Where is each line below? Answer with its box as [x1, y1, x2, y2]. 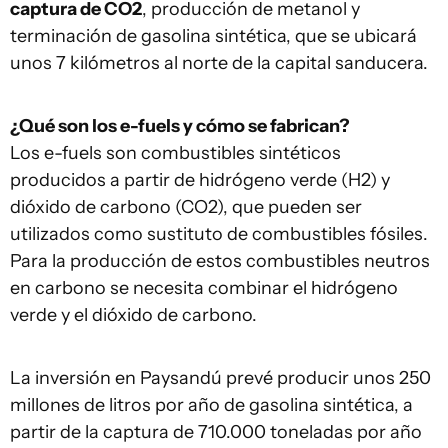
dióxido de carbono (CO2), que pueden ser [10, 196, 362, 218]
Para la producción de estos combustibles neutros [10, 250, 430, 272]
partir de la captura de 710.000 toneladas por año [10, 421, 422, 443]
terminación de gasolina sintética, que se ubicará [10, 25, 417, 47]
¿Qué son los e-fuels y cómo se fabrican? [10, 115, 350, 137]
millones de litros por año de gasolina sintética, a [10, 394, 413, 416]
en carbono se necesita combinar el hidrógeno [10, 277, 398, 299]
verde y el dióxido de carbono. [10, 304, 257, 326]
